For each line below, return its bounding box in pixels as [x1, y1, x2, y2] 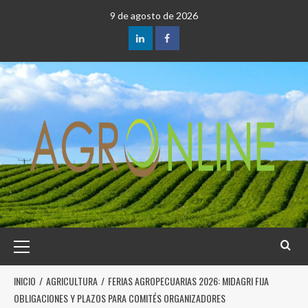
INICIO [14, 274, 36, 288]
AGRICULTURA [46, 274, 98, 288]
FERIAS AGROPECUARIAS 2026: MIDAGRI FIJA [108, 274, 269, 288]
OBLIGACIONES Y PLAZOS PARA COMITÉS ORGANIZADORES [14, 291, 225, 305]
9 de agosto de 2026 [110, 10, 198, 21]
